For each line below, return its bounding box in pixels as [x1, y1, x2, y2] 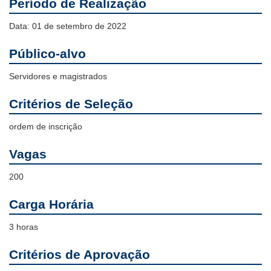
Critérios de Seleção [9, 97, 133, 111]
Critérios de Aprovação [9, 247, 150, 262]
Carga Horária [9, 197, 94, 212]
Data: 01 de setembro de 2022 [9, 21, 126, 31]
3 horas [9, 222, 38, 232]
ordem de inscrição [9, 122, 82, 132]
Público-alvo [9, 47, 86, 61]
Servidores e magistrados [9, 71, 107, 82]
